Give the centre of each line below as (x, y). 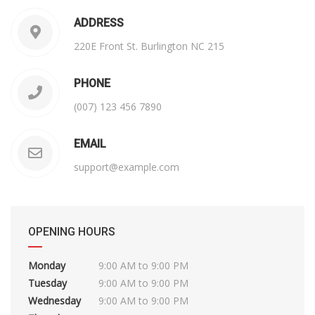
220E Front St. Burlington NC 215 (149, 46)
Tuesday (47, 283)
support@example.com (127, 167)
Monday (47, 265)
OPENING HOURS (72, 232)
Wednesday (54, 301)
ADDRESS (99, 23)
